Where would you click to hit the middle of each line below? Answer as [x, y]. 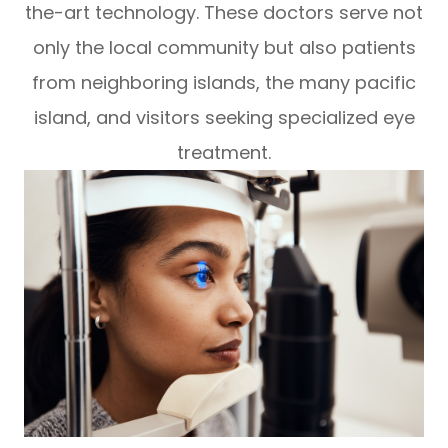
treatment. [224, 153]
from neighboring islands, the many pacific [224, 83]
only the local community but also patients [224, 48]
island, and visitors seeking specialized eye [224, 118]
